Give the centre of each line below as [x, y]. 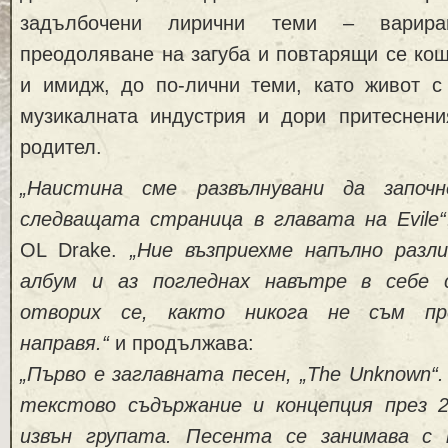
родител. [61, 146]
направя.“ [67, 342]
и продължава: [184, 342]
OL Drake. [69, 249]
